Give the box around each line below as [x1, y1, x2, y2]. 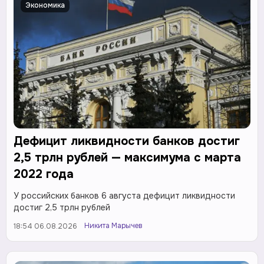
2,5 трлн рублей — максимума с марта [14, 150, 241, 165]
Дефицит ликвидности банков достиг [14, 133, 240, 148]
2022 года [14, 166, 74, 181]
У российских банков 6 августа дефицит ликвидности [14, 190, 235, 201]
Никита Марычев [84, 220, 143, 230]
